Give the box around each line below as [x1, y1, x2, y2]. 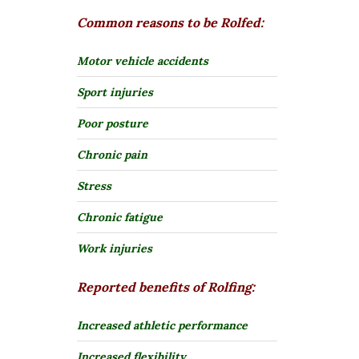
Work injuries [77, 241, 152, 256]
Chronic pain [77, 147, 147, 163]
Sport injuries [77, 85, 153, 100]
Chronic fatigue [77, 210, 163, 225]
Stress [77, 179, 111, 194]
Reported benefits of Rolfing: [77, 279, 255, 296]
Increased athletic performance [77, 318, 248, 333]
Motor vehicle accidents [77, 54, 208, 69]
